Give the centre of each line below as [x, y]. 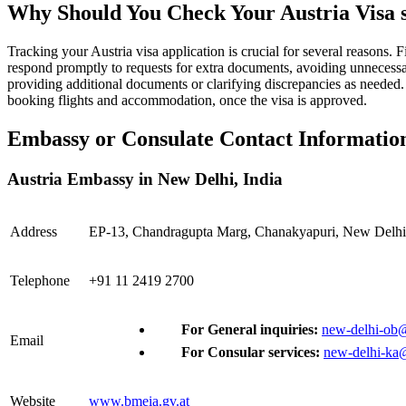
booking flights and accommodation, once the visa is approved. [187, 101]
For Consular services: [252, 352]
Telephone [40, 280]
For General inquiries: [251, 329]
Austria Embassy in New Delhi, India [145, 179]
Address [34, 231]
